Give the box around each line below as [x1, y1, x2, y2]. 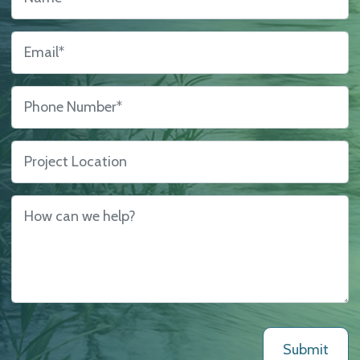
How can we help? [10, 196, 125, 214]
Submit [283, 341, 329, 358]
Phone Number [10, 87, 106, 104]
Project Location [10, 141, 113, 159]
